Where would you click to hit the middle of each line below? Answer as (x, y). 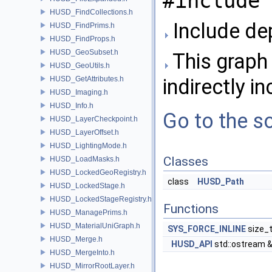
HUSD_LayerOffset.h (84, 132)
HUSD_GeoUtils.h (80, 65)
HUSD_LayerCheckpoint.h (94, 119)
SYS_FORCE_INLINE (207, 229)
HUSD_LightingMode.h (88, 145)
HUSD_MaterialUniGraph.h (95, 226)
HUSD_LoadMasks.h (85, 159)
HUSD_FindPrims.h (82, 25)
